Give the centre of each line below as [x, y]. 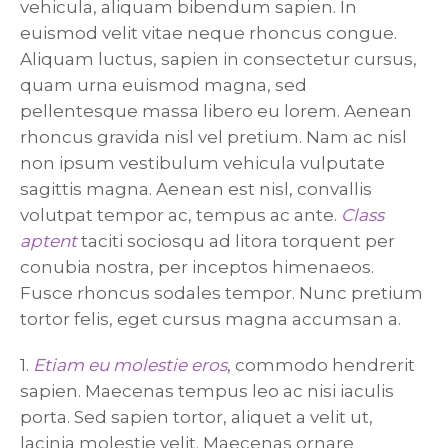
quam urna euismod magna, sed [163, 84]
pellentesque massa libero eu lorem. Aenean [216, 110]
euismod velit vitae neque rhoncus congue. [208, 32]
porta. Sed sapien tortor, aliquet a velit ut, [196, 416]
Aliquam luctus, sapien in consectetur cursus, [218, 58]
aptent [48, 240]
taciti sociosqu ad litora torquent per [236, 240]
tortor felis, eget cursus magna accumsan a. [210, 318]
